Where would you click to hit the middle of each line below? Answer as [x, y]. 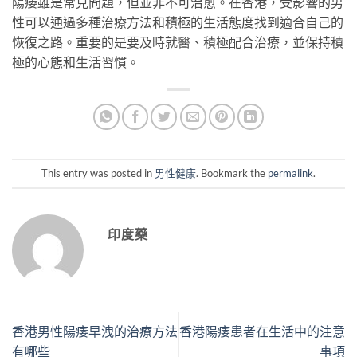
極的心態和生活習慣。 [76, 61]
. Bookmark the [232, 173]
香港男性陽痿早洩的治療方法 [95, 331]
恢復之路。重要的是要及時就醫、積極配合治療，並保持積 [178, 41]
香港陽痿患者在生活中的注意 [262, 331]
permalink [290, 173]
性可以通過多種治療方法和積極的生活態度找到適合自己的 [178, 22]
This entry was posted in [98, 173]
